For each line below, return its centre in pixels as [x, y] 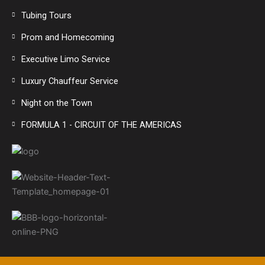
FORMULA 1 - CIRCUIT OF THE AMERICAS [102, 125]
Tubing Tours [47, 15]
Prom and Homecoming [68, 37]
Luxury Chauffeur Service [70, 81]
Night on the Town [57, 103]
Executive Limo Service [66, 59]
